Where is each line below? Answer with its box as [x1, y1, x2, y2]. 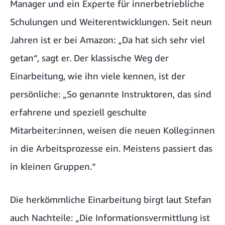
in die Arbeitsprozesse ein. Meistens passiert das [10, 143, 212, 154]
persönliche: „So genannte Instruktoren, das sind [10, 88, 211, 100]
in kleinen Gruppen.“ [10, 161, 96, 172]
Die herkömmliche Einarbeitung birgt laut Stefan [10, 194, 211, 205]
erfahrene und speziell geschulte [10, 106, 147, 118]
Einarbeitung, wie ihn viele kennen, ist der [10, 70, 185, 82]
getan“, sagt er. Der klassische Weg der [10, 52, 169, 64]
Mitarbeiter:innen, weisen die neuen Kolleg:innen [10, 125, 215, 136]
